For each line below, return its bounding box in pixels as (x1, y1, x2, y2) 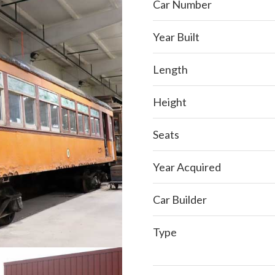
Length (153, 63, 188, 76)
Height (153, 95, 187, 109)
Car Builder (153, 193, 207, 206)
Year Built (153, 30, 199, 44)
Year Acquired (153, 160, 221, 174)
